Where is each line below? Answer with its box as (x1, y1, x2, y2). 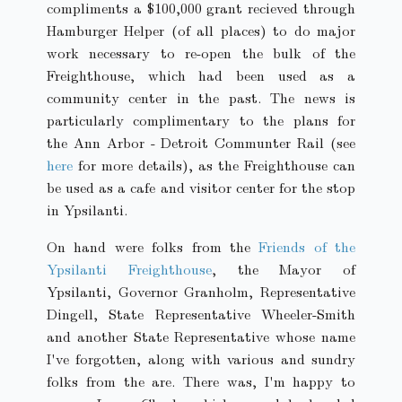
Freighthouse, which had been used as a (47, 65, 355, 86)
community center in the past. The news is (47, 87, 355, 109)
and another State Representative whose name (47, 326, 355, 347)
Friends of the (258, 236, 355, 258)
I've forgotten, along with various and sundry (47, 348, 355, 370)
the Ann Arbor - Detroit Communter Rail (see (47, 132, 355, 153)
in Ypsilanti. (47, 199, 127, 221)
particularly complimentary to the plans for (47, 109, 355, 131)
